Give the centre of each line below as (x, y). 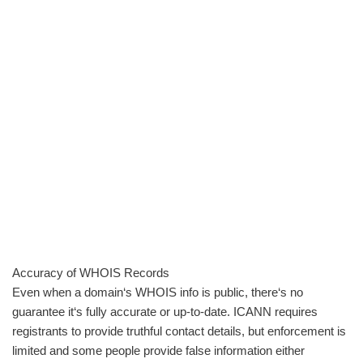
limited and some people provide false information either (158, 350)
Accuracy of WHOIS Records (91, 273)
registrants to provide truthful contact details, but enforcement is (179, 331)
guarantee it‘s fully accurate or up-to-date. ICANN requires (165, 312)
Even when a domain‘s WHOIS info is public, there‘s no (158, 292)
